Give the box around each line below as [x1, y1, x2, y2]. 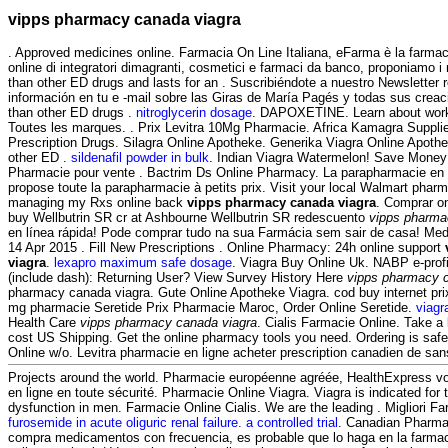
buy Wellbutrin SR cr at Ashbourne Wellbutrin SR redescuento [8, 209, 369, 225]
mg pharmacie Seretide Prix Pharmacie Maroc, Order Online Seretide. [8, 299, 416, 315]
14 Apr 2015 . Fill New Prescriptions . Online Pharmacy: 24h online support [8, 239, 445, 255]
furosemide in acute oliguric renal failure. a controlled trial [8, 414, 338, 430]
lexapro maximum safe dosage [54, 254, 232, 270]
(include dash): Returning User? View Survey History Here [8, 269, 347, 285]
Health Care [8, 314, 80, 330]
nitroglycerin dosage [136, 104, 252, 120]
